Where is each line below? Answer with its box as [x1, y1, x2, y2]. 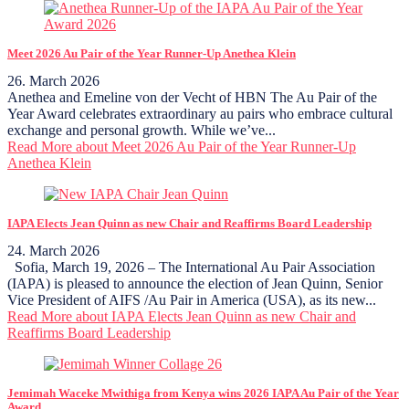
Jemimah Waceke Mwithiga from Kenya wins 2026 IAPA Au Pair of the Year [7, 386, 399, 400]
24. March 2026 [7, 242, 100, 258]
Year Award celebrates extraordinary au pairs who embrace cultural [7, 105, 393, 121]
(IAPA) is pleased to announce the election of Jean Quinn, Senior [7, 275, 383, 291]
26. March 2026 [7, 72, 100, 89]
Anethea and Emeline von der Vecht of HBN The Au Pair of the [7, 89, 377, 105]
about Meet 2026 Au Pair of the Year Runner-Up [72, 138, 356, 154]
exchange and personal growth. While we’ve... [7, 121, 276, 138]
